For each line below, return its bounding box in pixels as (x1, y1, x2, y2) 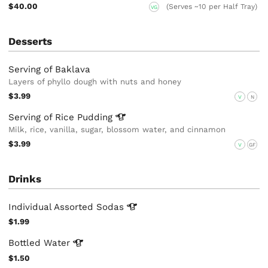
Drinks (8, 172, 42, 185)
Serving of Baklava (8, 63, 91, 75)
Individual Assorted (8, 201, 97, 212)
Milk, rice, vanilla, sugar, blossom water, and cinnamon (8, 124, 226, 134)
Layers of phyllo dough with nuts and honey (8, 77, 182, 86)
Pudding (77, 111, 116, 123)
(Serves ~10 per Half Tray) (166, 2, 258, 11)
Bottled (8, 237, 44, 249)
